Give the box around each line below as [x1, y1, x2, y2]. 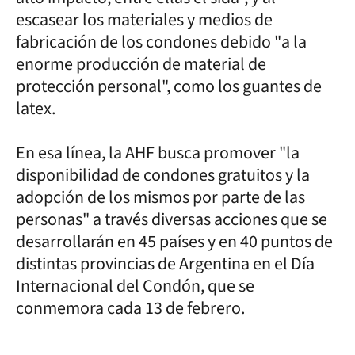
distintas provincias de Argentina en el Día [16, 250, 315, 277]
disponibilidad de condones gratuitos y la [16, 162, 310, 188]
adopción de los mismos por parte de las [16, 184, 305, 210]
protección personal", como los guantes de [16, 73, 322, 99]
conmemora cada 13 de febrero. [16, 295, 245, 321]
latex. [16, 95, 55, 121]
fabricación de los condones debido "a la [16, 29, 307, 55]
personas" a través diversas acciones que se [16, 206, 327, 232]
